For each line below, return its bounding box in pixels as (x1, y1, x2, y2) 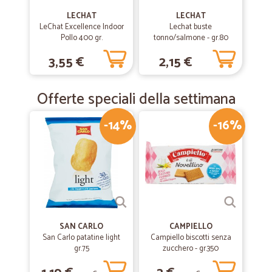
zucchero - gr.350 (163, 242, 219, 255)
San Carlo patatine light (42, 231, 120, 244)
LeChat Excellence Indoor (39, 21, 124, 33)
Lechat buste (169, 21, 212, 33)
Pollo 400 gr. (60, 32, 103, 44)
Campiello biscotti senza (150, 231, 231, 244)
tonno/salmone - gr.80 (153, 32, 228, 44)
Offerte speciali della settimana (36, 87, 236, 112)
